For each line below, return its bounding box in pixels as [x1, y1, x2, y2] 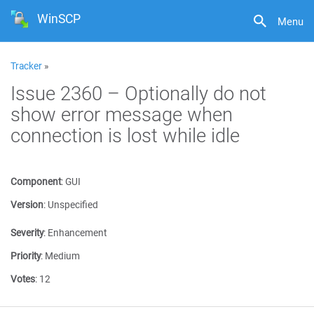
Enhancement [48, 226, 107, 239]
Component [11, 175, 61, 188]
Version [11, 198, 43, 211]
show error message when [11, 101, 233, 127]
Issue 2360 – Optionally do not [11, 80, 266, 106]
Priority [11, 250, 41, 262]
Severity [11, 226, 43, 239]
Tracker [11, 60, 42, 72]
